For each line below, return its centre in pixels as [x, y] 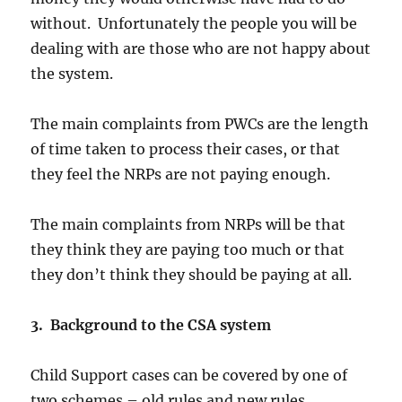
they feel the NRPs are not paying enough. [181, 175]
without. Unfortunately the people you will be [194, 24]
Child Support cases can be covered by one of [189, 376]
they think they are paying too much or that [188, 250]
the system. [72, 74]
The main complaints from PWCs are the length [200, 124]
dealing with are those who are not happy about [201, 49]
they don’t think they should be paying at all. [192, 275]
